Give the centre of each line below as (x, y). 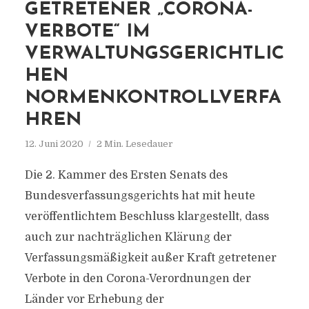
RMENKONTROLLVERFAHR (153, 98)
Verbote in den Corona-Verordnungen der (138, 279)
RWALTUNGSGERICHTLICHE (154, 54)
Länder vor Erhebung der (94, 299)
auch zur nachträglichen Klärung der (128, 237)
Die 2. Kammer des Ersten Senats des (126, 175)
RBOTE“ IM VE (87, 32)
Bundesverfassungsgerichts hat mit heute (140, 196)
